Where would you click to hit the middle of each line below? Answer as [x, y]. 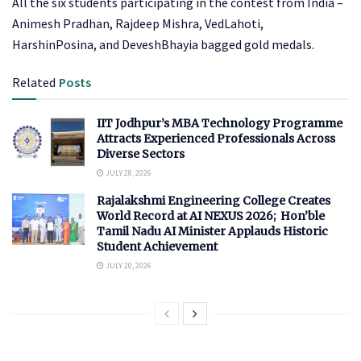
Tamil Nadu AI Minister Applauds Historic [212, 231]
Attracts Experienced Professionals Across [216, 138]
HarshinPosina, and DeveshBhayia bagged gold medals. [163, 44]
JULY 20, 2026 [128, 265]
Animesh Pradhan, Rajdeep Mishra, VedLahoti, [138, 23]
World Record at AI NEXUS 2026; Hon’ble [211, 216]
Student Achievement [157, 246]
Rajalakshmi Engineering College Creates [214, 200]
